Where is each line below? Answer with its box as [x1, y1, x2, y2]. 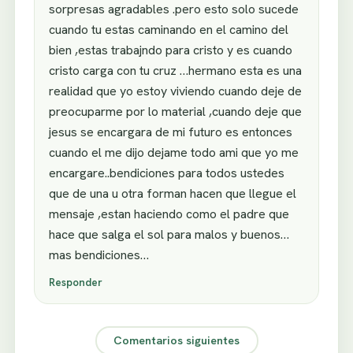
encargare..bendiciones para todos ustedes [49, 164, 284, 181]
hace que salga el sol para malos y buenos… [49, 225, 289, 243]
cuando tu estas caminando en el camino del [49, 20, 288, 38]
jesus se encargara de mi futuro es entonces [49, 123, 292, 140]
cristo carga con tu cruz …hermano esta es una [49, 61, 302, 79]
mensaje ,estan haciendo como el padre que [49, 205, 289, 222]
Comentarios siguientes [113, 333, 240, 348]
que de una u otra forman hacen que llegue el [49, 184, 296, 202]
